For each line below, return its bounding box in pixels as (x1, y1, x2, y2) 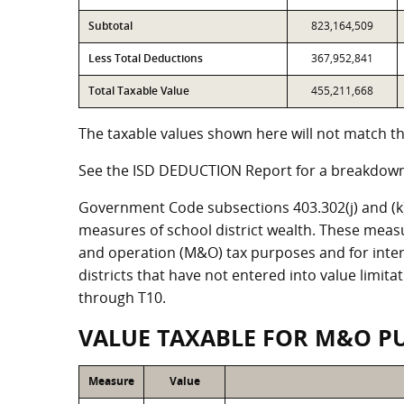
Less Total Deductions (88, 50, 203, 66)
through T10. (78, 288, 166, 308)
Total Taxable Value (88, 83, 189, 98)
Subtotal (88, 18, 133, 33)
